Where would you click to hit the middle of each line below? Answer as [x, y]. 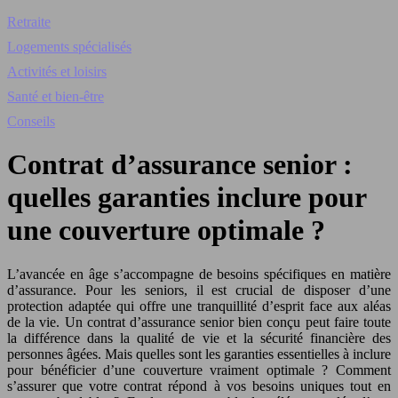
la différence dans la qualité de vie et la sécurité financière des [199, 338]
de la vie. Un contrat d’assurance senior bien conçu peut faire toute [199, 322]
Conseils [31, 121]
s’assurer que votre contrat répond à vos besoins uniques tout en [199, 386]
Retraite [29, 22]
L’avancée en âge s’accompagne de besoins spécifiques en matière [199, 274]
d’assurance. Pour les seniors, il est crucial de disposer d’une [199, 290]
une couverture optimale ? [166, 231]
